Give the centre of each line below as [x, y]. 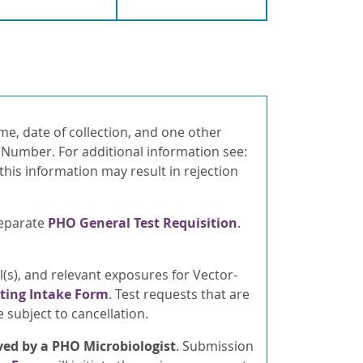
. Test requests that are [179, 295]
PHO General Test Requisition [142, 223]
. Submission [214, 346]
